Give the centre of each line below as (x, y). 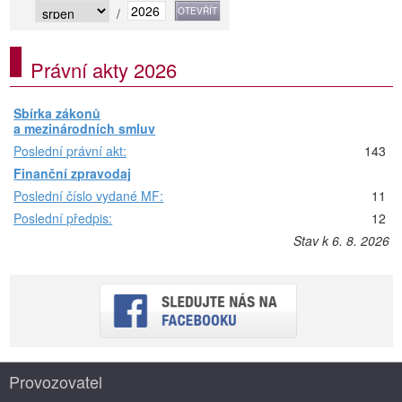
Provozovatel (56, 381)
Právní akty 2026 (104, 70)
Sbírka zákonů (57, 113)
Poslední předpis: (63, 218)
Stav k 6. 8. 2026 (341, 240)
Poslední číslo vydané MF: (89, 196)
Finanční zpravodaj (73, 173)
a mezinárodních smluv (85, 128)
